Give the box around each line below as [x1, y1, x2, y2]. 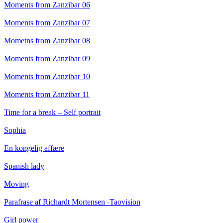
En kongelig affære [4, 144, 64, 153]
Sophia [4, 126, 26, 135]
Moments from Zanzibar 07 [4, 18, 90, 27]
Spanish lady [4, 162, 44, 171]
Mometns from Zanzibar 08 [4, 36, 90, 45]
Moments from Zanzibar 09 [4, 54, 90, 63]
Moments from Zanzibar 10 [4, 72, 90, 81]
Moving [4, 180, 29, 189]
